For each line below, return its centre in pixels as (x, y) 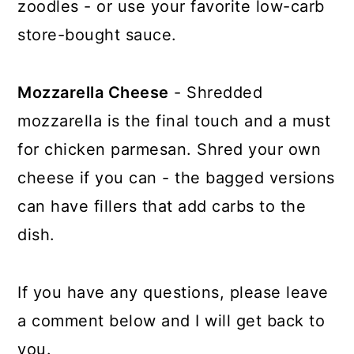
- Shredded (216, 92)
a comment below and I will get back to (171, 320)
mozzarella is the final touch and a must (174, 121)
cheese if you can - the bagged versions (176, 177)
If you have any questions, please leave (173, 292)
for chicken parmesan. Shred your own (169, 149)
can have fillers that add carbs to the (162, 206)
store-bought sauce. (97, 34)
